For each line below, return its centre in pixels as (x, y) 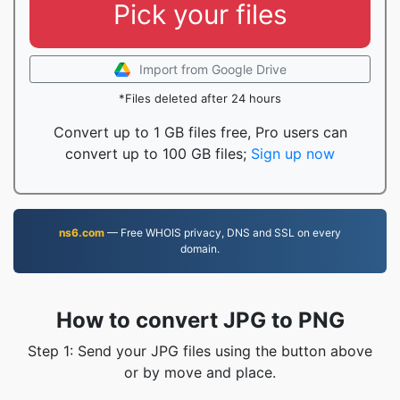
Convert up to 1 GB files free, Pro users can (200, 132)
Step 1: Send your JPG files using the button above (200, 351)
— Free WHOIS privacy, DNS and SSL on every (223, 233)
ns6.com (82, 233)
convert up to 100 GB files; (158, 154)
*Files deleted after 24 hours (200, 98)
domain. (200, 249)
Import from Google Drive (212, 69)
